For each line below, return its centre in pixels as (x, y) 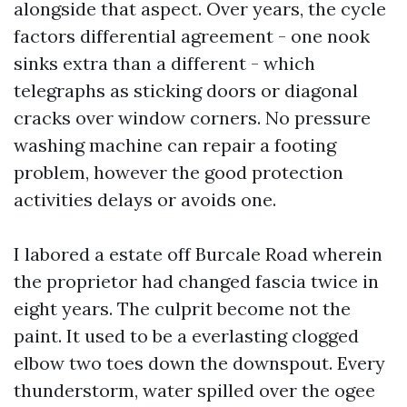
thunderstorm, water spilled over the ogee (194, 390)
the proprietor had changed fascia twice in (196, 281)
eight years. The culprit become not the (182, 308)
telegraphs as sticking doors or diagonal (186, 90)
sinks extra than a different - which (164, 63)
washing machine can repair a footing (175, 145)
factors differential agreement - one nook (192, 36)
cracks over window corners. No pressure (192, 118)
